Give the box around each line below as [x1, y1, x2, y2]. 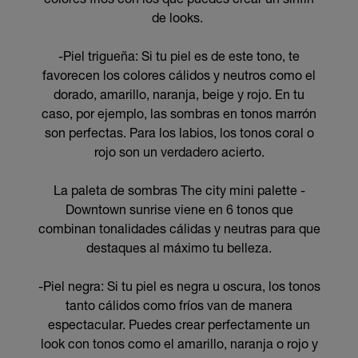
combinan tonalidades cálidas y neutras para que [38, 221, 320, 236]
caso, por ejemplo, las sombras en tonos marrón [42, 105, 316, 121]
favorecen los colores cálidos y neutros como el [42, 67, 316, 82]
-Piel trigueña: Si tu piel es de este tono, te [58, 48, 300, 63]
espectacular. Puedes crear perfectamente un [48, 316, 310, 332]
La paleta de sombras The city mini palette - [53, 182, 305, 197]
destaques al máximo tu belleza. [86, 240, 272, 255]
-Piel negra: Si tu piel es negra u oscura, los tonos [38, 278, 320, 293]
